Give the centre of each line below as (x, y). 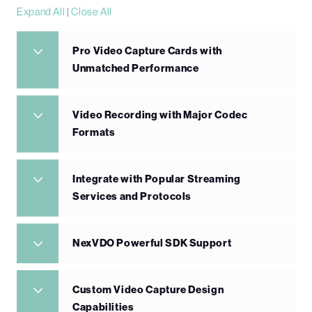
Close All (92, 12)
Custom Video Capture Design (148, 290)
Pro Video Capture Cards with (147, 51)
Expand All (41, 12)
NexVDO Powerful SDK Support (152, 243)
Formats (94, 133)
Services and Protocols (132, 197)
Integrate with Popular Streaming (157, 179)
